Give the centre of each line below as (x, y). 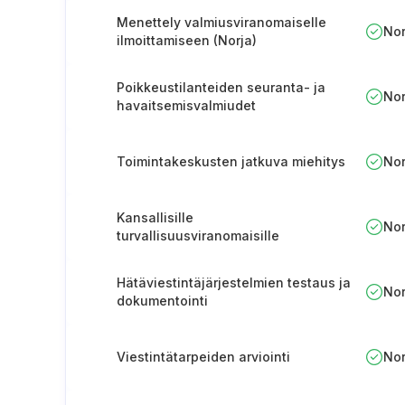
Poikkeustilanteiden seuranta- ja (221, 87)
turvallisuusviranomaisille (198, 235)
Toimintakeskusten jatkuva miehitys (231, 161)
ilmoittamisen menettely (193, 254)
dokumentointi (162, 301)
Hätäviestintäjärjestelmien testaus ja (234, 283)
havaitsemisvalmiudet (186, 105)
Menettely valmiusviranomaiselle (221, 22)
